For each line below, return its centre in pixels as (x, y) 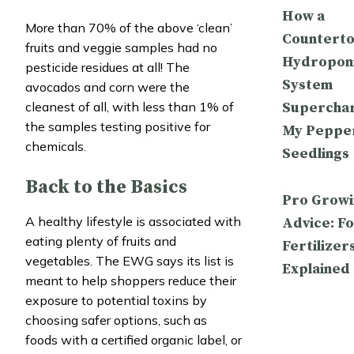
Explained (316, 269)
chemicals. (56, 146)
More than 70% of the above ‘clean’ (129, 27)
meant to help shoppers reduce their (131, 280)
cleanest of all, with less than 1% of (130, 106)
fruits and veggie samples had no (121, 47)
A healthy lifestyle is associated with (133, 221)
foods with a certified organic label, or (134, 339)
